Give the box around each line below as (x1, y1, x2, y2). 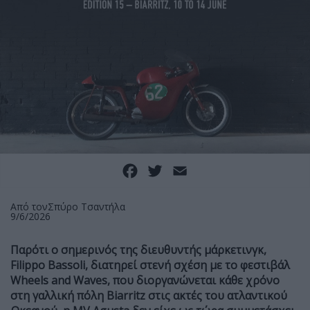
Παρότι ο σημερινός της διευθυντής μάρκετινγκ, (10, 241, 266, 257)
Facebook (140, 161, 190, 176)
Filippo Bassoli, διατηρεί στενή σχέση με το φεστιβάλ (10, 257, 290, 273)
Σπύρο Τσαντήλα (48, 199, 125, 213)
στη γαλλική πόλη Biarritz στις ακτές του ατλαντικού (10, 287, 287, 303)
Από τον (10, 199, 48, 213)
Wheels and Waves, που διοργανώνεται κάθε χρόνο (10, 272, 280, 288)
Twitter (165, 161, 203, 176)
